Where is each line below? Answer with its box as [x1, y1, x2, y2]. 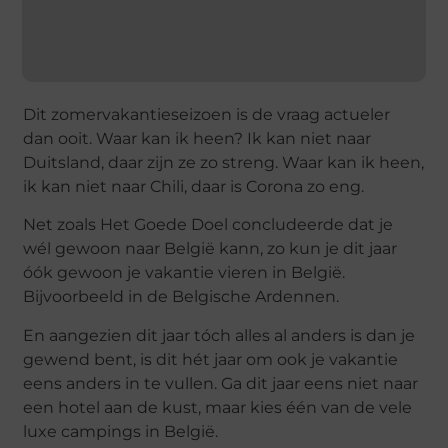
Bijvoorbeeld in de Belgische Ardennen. [23, 287, 340, 307]
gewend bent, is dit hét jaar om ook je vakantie [23, 349, 399, 369]
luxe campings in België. [23, 421, 219, 441]
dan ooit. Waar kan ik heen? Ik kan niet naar [23, 129, 372, 149]
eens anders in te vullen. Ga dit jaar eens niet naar [23, 373, 419, 393]
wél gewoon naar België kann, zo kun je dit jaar [23, 239, 398, 259]
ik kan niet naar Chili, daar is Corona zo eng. [23, 177, 365, 197]
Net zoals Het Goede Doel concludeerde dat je [23, 215, 394, 235]
